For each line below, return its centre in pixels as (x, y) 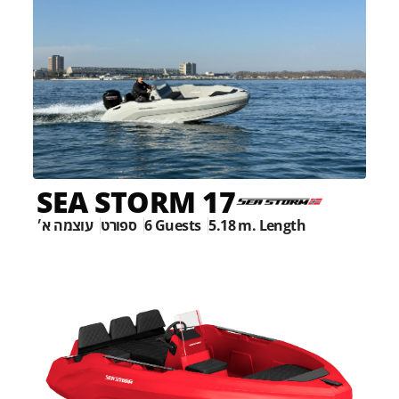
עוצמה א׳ (65, 226)
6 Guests (173, 226)
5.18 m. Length (257, 226)
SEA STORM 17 (136, 202)
